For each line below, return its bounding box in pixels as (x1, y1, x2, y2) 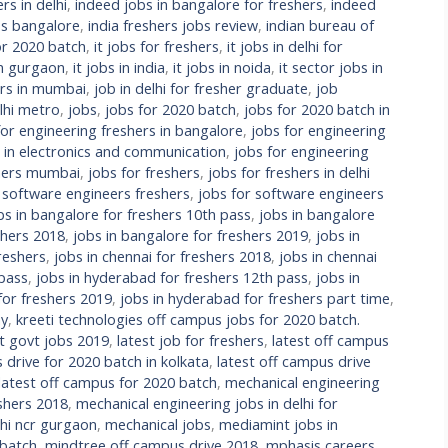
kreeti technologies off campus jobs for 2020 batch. (16, 309, 360, 329)
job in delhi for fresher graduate (94, 78, 308, 98)
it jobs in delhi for (227, 36, 343, 56)
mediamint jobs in (219, 414, 338, 434)
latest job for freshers (117, 330, 264, 350)
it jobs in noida (173, 57, 271, 77)
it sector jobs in (279, 57, 383, 77)
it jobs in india (73, 57, 165, 77)
